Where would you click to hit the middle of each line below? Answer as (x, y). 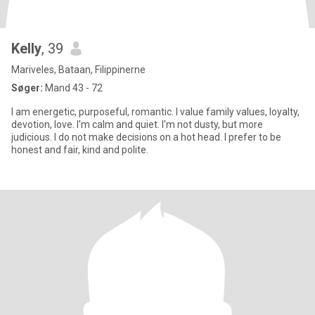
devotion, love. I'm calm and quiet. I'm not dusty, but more (137, 124)
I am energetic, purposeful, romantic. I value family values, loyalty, (155, 112)
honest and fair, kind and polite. (80, 150)
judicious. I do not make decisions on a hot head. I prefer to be (146, 137)
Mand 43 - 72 (73, 88)
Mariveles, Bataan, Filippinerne (78, 70)
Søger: (27, 88)
